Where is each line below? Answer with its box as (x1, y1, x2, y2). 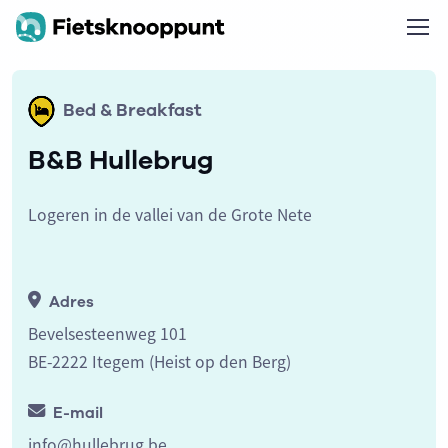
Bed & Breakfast (63, 98, 202, 122)
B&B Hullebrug (28, 141, 214, 178)
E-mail (53, 402, 103, 423)
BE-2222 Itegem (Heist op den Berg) (28, 350, 291, 373)
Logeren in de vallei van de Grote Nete (28, 203, 312, 226)
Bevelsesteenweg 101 (28, 322, 187, 345)
